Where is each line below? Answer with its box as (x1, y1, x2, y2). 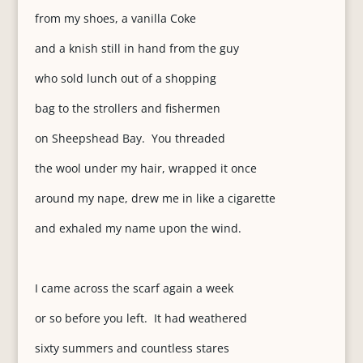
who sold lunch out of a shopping (34, 70, 216, 86)
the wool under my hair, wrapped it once (34, 160, 257, 176)
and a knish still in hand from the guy (34, 41, 239, 56)
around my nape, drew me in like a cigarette (34, 190, 275, 206)
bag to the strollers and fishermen (34, 100, 220, 116)
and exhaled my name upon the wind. (34, 220, 241, 236)
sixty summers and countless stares (34, 340, 229, 356)
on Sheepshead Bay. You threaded (34, 130, 225, 146)
